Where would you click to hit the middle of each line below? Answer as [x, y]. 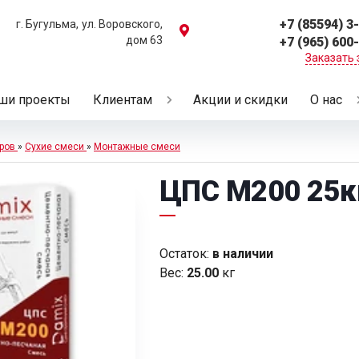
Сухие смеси [54, 147]
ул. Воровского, [122, 24]
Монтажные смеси [137, 147]
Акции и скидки [240, 100]
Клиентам [123, 100]
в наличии [242, 254]
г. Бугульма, [47, 24]
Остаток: [184, 254]
